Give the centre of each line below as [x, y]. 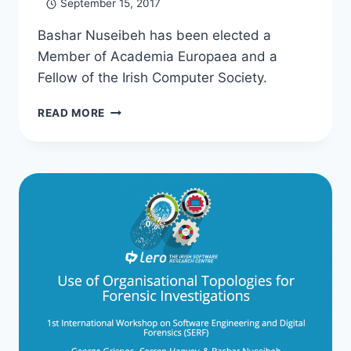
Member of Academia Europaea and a [157, 57]
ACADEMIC [136, 109]
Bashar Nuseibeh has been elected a [154, 36]
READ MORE [72, 113]
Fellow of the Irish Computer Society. [152, 78]
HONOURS [134, 126]
